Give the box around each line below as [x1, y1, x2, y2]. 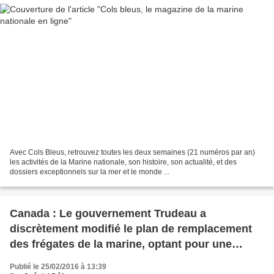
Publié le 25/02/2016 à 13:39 [10, 262, 106, 272]
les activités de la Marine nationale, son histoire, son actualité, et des [10, 158, 237, 167]
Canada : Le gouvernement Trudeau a [10, 207, 206, 220]
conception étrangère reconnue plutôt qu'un [10, 253, 240, 266]
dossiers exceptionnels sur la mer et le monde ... [10, 168, 169, 177]
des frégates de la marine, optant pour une [10, 238, 232, 251]
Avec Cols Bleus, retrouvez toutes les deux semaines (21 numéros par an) [10, 148, 255, 157]
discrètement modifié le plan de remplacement [10, 223, 252, 235]
